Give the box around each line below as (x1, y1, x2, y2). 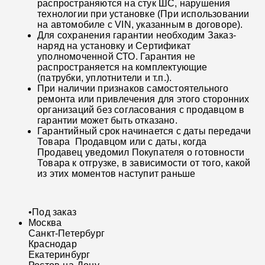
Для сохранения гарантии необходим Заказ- (37, 30, 237, 40)
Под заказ (32, 206, 77, 217)
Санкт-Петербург (28, 228, 105, 238)
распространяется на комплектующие (37, 62, 208, 72)
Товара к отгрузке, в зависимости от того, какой (37, 157, 251, 168)
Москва (28, 217, 62, 228)
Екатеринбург (28, 249, 91, 260)
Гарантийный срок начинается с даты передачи (37, 125, 251, 136)
